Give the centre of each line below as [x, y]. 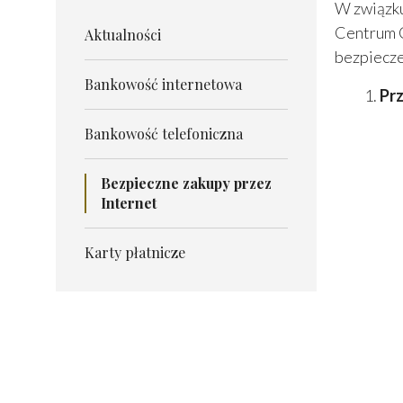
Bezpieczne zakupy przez [186, 184]
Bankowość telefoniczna [164, 134]
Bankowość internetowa [163, 85]
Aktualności [123, 35]
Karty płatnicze [135, 253]
